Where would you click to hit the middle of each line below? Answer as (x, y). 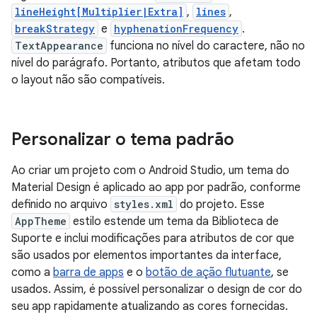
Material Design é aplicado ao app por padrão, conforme (156, 188)
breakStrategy (55, 29)
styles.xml (144, 204)
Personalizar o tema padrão (123, 140)
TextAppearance (59, 46)
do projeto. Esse (221, 205)
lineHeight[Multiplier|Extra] (99, 12)
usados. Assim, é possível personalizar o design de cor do (157, 290)
